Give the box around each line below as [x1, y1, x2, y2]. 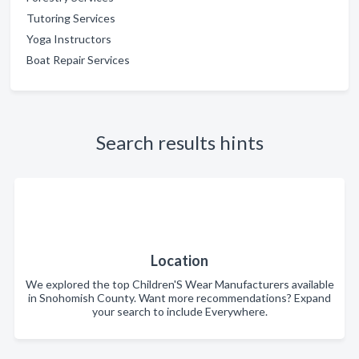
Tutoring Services [26, 11, 115, 25]
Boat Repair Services [26, 53, 130, 67]
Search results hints [95, 131, 264, 154]
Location [151, 252, 208, 269]
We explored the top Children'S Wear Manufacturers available [25, 277, 334, 291]
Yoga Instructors [26, 32, 111, 46]
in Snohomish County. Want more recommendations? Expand [28, 291, 331, 305]
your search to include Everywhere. [91, 305, 268, 318]
